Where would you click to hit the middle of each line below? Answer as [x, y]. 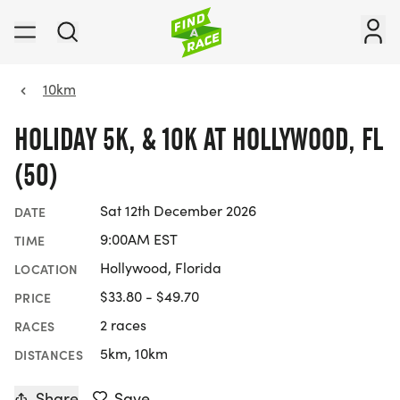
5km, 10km [134, 354]
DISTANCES [49, 355]
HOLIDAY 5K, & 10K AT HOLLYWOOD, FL [199, 139]
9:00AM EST [139, 239]
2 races [123, 325]
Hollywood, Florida [161, 268]
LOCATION [46, 269]
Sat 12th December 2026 [178, 211]
